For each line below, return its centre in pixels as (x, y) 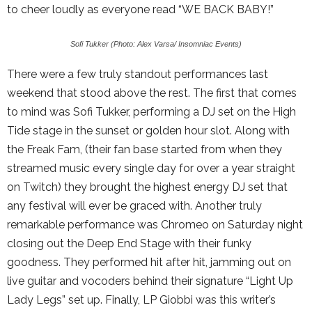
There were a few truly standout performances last (138, 74)
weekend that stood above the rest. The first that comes (152, 93)
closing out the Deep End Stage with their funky (129, 243)
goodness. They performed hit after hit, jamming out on (149, 262)
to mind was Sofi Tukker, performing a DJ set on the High (151, 112)
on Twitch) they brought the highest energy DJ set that (147, 187)
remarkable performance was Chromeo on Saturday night (155, 225)
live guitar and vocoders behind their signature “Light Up (150, 281)
